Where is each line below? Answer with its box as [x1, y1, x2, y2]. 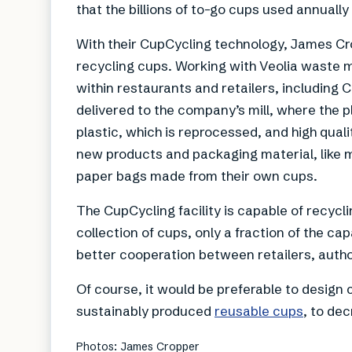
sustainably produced [76, 302, 214, 320]
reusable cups [214, 302, 303, 320]
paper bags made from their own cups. [76, 167, 317, 185]
